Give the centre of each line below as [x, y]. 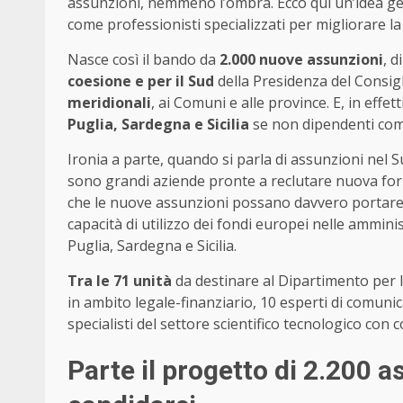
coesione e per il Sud [143, 81]
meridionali [109, 103]
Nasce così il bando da [143, 60]
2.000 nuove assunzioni [301, 60]
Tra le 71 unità [120, 281]
